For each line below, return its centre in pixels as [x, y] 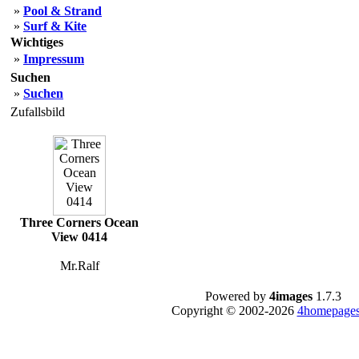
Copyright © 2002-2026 [234, 311]
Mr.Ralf [79, 266]
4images [291, 296]
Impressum [54, 59]
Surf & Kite [55, 26]
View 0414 [79, 237]
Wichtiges [37, 42]
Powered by [237, 296]
